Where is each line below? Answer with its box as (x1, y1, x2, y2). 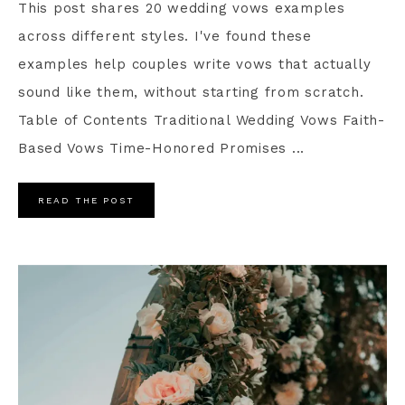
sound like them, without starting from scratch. (18, 83, 364, 100)
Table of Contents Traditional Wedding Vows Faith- (18, 111, 385, 128)
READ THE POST (38, 194, 135, 205)
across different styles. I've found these (18, 27, 312, 44)
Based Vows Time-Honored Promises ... (18, 139, 305, 156)
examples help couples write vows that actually (18, 55, 372, 72)
